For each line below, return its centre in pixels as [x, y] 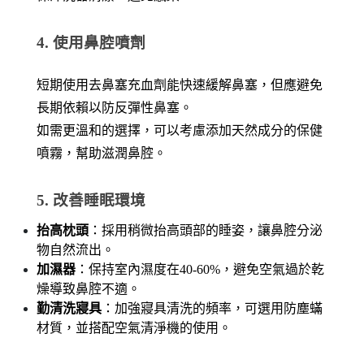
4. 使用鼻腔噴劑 [91, 43]
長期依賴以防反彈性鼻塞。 [115, 108]
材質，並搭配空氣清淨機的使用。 [134, 328]
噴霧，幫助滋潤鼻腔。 [102, 154]
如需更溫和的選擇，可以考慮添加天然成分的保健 [180, 131]
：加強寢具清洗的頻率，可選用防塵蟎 [212, 309]
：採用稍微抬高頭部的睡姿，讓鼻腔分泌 [206, 231]
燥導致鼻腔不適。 [89, 289]
